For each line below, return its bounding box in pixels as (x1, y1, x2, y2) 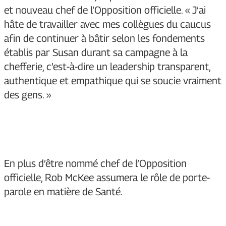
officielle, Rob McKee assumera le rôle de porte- (4, 172, 210, 184)
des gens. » (4, 89, 51, 101)
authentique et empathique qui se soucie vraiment (4, 75, 221, 87)
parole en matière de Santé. (4, 186, 123, 198)
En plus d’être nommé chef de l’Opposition (4, 157, 187, 170)
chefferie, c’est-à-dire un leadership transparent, (4, 61, 210, 73)
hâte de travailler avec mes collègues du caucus (4, 18, 211, 31)
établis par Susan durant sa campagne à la (4, 46, 188, 59)
